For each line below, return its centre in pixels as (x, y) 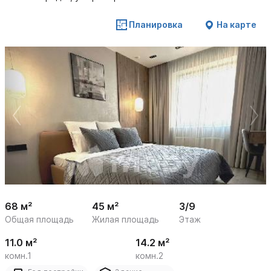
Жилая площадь (126, 219)
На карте (237, 24)
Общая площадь (39, 219)
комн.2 (149, 256)
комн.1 (18, 256)
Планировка (156, 24)
